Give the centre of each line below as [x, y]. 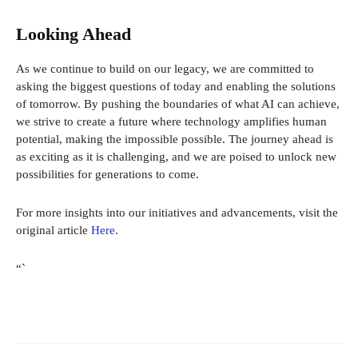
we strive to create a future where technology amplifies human [171, 122]
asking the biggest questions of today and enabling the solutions [176, 87]
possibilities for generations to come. [107, 175]
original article [54, 231]
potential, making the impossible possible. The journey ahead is [175, 139]
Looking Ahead [74, 34]
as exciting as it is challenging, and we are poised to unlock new [176, 157]
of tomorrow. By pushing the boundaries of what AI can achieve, [178, 104]
